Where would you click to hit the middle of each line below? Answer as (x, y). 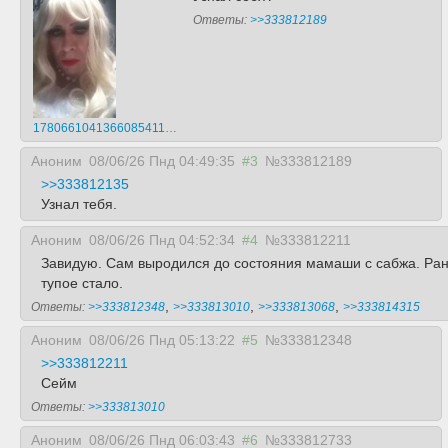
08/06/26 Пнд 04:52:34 (162, 240)
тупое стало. (82, 283)
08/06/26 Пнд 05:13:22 (162, 340)
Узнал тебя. (79, 204)
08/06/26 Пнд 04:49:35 (162, 161)
